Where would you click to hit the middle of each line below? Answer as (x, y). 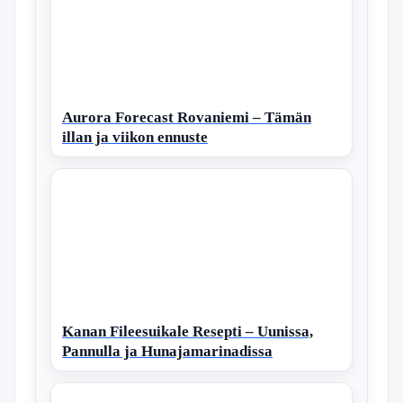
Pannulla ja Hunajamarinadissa (167, 351)
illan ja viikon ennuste (135, 137)
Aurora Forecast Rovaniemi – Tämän (187, 117)
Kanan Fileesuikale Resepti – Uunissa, (188, 331)
